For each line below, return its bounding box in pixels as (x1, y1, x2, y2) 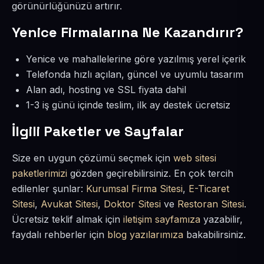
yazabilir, (200, 213, 243, 225)
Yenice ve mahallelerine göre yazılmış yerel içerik (26, 53, 246, 65)
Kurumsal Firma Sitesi (86, 183, 183, 194)
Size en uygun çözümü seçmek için (12, 152, 173, 164)
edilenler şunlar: (12, 183, 86, 194)
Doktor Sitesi (104, 198, 161, 210)
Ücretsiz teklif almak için (12, 213, 123, 225)
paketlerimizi (12, 167, 67, 179)
